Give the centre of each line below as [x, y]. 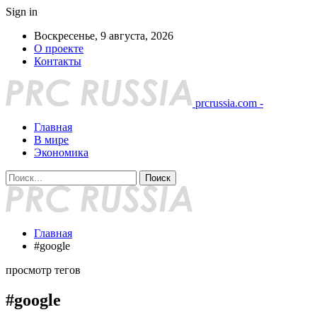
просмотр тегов [43, 270]
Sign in [22, 12]
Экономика [61, 152]
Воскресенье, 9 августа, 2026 [104, 36]
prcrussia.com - [229, 103]
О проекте [59, 48]
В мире [51, 140]
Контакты [58, 61]
